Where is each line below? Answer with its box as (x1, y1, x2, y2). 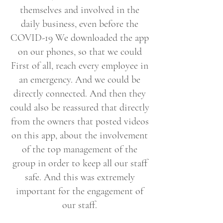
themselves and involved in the (20, 4, 139, 16)
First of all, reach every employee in (11, 60, 148, 72)
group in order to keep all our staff (12, 157, 147, 169)
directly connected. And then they (13, 88, 146, 100)
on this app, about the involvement (11, 129, 148, 141)
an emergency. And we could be (19, 74, 140, 86)
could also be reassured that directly (10, 102, 149, 113)
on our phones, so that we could (17, 46, 142, 58)
